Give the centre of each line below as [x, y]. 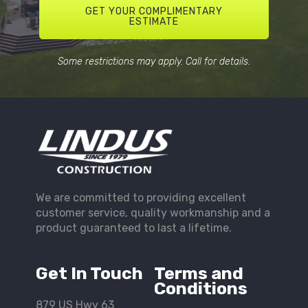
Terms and [198, 274]
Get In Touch [90, 274]
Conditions [200, 289]
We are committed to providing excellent [141, 198]
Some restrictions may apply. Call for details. [154, 62]
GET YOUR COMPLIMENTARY [154, 11]
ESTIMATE [154, 21]
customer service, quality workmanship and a [153, 213]
